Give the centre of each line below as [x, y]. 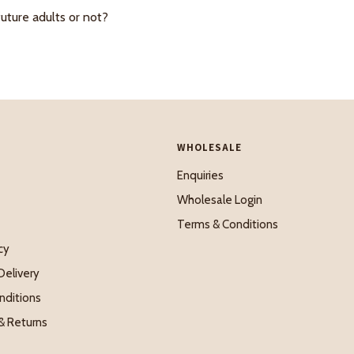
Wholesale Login [220, 200]
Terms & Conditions [228, 224]
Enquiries [200, 175]
